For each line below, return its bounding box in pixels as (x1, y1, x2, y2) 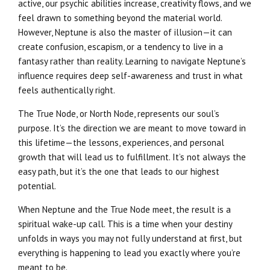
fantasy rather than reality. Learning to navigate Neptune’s (18, 55, 246, 67)
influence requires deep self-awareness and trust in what (18, 69, 243, 81)
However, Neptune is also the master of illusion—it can (18, 26, 232, 38)
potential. (18, 180, 56, 192)
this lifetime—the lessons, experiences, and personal (18, 136, 224, 148)
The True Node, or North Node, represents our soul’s (18, 107, 219, 119)
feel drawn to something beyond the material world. (18, 11, 222, 24)
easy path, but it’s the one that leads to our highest (18, 165, 219, 177)
